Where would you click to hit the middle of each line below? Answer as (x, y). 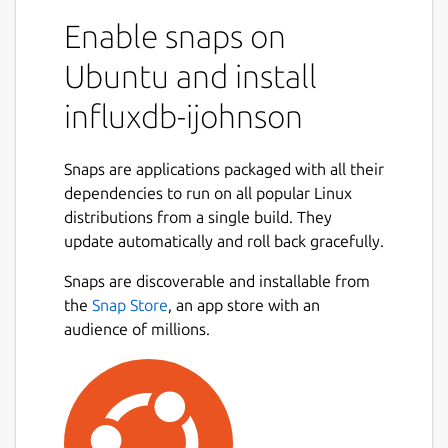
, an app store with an (244, 304)
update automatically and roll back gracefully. (224, 240)
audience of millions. (137, 328)
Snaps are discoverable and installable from (217, 280)
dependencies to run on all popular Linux (208, 192)
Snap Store (130, 304)
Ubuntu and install (190, 75)
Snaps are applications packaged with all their (224, 168)
